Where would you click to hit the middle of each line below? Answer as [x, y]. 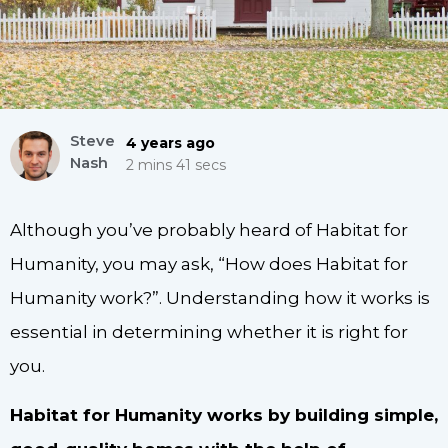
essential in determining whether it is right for [209, 332]
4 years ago [171, 143]
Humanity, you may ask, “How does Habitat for [209, 264]
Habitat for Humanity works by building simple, [224, 414]
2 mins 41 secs [176, 165]
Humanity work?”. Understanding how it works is [220, 298]
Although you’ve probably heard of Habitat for [209, 230]
